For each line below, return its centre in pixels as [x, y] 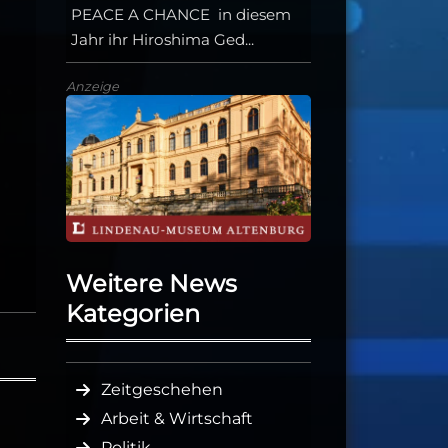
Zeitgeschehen [162, 390]
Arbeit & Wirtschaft [177, 419]
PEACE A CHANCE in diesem [181, 15]
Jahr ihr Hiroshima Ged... [162, 40]
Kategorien [133, 314]
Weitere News [151, 284]
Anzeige [92, 87]
